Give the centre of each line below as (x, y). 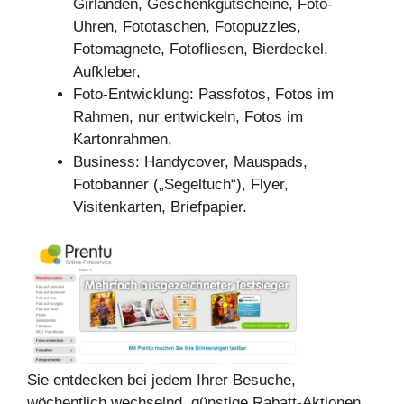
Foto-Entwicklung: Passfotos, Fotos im (203, 94)
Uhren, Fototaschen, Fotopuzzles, (187, 26)
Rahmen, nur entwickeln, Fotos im (188, 116)
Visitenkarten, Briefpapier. (160, 207)
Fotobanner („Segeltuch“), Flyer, (181, 184)
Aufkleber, (107, 71)
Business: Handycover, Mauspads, (190, 161)
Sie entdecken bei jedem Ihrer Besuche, (161, 381)
